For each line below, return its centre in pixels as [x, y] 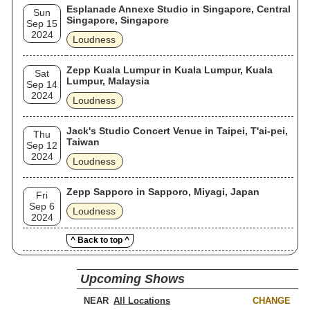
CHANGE [272, 301]
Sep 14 [42, 84]
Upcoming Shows [133, 279]
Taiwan [83, 142]
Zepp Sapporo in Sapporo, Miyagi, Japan [163, 192]
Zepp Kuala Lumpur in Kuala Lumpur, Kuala [170, 70]
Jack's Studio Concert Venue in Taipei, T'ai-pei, [177, 131]
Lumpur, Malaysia [108, 81]
